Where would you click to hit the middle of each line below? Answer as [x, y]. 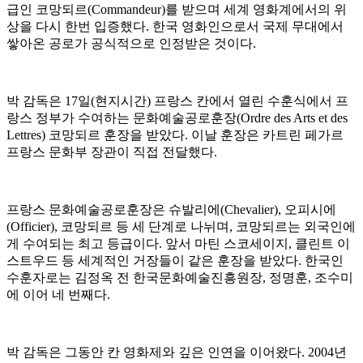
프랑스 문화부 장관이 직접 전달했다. [112, 152]
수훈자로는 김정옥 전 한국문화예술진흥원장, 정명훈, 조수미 [180, 278]
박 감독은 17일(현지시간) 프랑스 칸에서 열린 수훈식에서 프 [177, 101]
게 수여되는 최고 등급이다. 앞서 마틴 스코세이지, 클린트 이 [178, 244]
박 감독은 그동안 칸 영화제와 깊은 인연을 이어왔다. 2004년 [177, 352]
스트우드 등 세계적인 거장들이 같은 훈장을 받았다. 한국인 [175, 261]
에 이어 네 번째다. [58, 295]
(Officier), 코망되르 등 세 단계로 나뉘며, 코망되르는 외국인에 [181, 227]
